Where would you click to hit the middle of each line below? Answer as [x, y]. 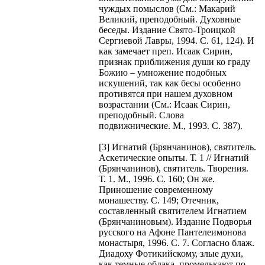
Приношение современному [156, 189]
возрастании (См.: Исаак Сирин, [164, 104]
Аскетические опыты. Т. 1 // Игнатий [174, 157]
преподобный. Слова [141, 115]
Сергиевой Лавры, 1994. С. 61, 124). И [177, 40]
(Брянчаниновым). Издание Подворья [175, 221]
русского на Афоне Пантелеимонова [172, 232]
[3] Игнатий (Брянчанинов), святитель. [177, 147]
